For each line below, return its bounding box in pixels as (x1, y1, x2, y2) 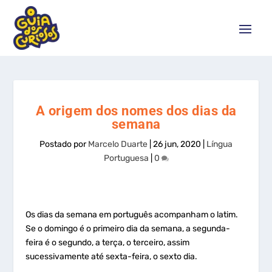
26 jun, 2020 (153, 139, 201, 149)
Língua (206, 139, 233, 149)
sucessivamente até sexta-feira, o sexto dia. (25, 251, 198, 262)
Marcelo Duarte (88, 139, 148, 149)
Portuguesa (103, 153, 149, 163)
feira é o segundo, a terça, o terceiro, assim (25, 237, 190, 248)
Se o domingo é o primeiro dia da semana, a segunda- (25, 223, 231, 234)
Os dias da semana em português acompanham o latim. (25, 209, 239, 220)
